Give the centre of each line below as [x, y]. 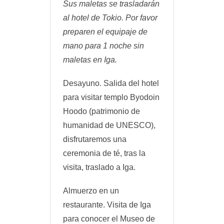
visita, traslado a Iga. [99, 167]
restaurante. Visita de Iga [107, 205]
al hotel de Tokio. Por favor [110, 17]
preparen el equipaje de [105, 31]
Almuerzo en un [91, 191]
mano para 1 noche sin [103, 45]
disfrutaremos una [95, 139]
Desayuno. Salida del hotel [111, 83]
